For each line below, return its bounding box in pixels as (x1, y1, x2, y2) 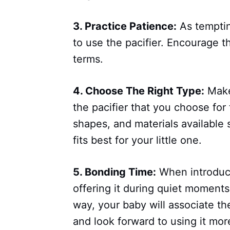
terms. (73, 53, 103, 66)
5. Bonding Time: (73, 166, 156, 179)
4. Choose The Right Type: (73, 85, 204, 98)
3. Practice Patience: (73, 20, 177, 33)
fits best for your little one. (73, 134, 202, 147)
